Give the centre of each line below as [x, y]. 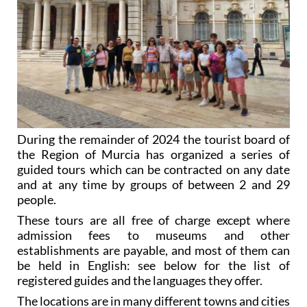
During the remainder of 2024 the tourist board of [153, 139]
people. [37, 200]
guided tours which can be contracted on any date [153, 170]
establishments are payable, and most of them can [153, 250]
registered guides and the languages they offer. [140, 281]
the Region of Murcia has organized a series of [153, 155]
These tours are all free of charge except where [153, 220]
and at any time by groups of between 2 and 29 [153, 185]
